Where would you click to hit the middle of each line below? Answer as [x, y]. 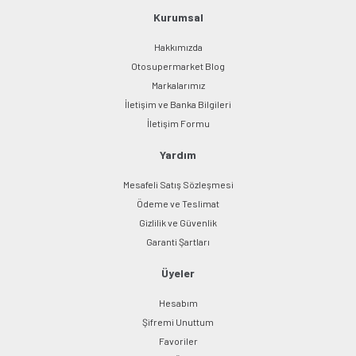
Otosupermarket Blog [178, 66]
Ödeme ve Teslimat [178, 204]
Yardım [178, 155]
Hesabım [178, 303]
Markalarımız [178, 85]
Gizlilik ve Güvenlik [178, 223]
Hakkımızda [178, 47]
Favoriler [178, 341]
